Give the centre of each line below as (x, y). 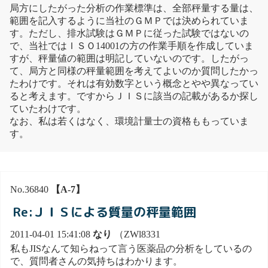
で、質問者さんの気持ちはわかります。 (96, 261)
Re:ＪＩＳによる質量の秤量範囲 (105, 212)
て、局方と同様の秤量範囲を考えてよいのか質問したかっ (134, 71)
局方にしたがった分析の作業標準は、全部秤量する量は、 (134, 8)
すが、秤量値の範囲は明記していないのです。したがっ (129, 59)
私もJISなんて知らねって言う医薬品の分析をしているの (131, 248)
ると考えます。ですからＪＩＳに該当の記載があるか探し (134, 96)
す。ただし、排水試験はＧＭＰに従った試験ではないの (129, 33)
